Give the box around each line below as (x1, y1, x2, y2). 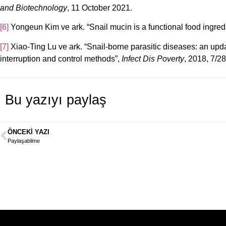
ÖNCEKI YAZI (8, 128, 49, 136)
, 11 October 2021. (67, 4, 132, 13)
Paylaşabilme (8, 138, 40, 144)
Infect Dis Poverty (122, 54, 184, 63)
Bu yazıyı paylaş (5, 92, 106, 108)
